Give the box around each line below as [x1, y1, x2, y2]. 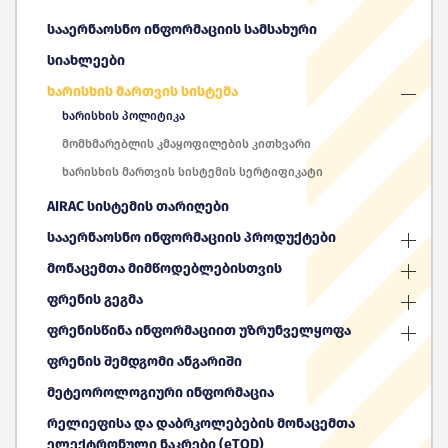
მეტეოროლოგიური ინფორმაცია [47, 384, 274, 402]
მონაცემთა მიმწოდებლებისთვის [47, 260, 282, 278]
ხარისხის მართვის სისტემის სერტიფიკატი [62, 165, 323, 180]
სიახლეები [47, 52, 125, 70]
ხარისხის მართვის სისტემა [47, 83, 238, 101]
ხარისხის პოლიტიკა [62, 109, 185, 124]
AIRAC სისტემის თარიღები [47, 198, 229, 216]
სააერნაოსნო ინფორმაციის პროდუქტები [47, 229, 336, 247]
